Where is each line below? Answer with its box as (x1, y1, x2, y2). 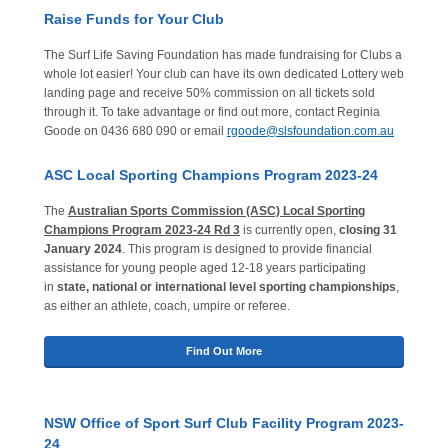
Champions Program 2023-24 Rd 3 (44, 223, 240, 237)
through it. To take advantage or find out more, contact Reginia (44, 105, 380, 119)
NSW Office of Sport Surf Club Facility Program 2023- (44, 415, 404, 431)
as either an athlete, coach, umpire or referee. (44, 299, 296, 313)
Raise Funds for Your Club (44, 11, 224, 27)
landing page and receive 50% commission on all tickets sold (44, 86, 375, 100)
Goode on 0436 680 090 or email (44, 124, 227, 138)
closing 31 (339, 223, 397, 237)
